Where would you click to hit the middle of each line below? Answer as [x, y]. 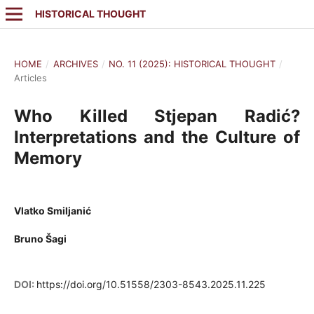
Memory [48, 158]
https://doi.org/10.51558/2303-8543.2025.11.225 [151, 285]
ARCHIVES [75, 63]
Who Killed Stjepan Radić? [157, 116]
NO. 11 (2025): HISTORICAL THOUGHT [192, 63]
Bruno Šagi [40, 239]
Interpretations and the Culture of [157, 137]
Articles [30, 77]
